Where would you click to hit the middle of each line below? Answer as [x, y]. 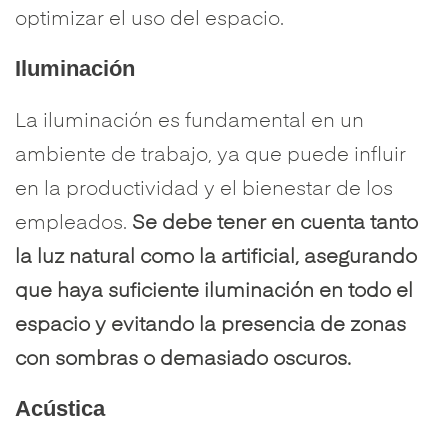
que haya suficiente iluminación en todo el [214, 292]
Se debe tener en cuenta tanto [275, 224]
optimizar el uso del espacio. [149, 20]
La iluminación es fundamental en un [189, 122]
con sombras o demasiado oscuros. [183, 360]
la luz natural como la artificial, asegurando [216, 258]
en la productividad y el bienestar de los [204, 190]
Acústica [60, 408]
